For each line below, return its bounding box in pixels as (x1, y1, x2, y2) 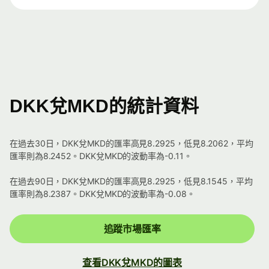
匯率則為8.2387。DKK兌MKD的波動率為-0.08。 (10, 189, 195, 199)
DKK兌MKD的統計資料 (10, 96, 199, 116)
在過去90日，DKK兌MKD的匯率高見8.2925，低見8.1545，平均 (10, 176, 253, 187)
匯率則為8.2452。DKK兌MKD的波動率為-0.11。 (10, 151, 192, 162)
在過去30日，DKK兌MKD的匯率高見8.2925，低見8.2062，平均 (10, 138, 253, 149)
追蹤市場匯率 (103, 223, 161, 235)
